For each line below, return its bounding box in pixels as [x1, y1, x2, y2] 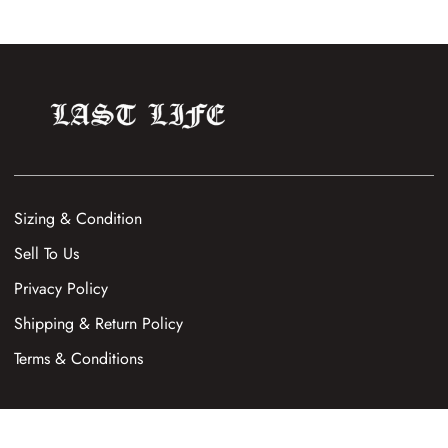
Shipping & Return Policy [14, 312, 184, 336]
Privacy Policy [14, 277, 109, 301]
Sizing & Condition [14, 207, 143, 231]
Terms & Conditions [14, 347, 144, 371]
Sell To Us [14, 242, 80, 266]
